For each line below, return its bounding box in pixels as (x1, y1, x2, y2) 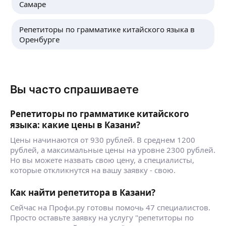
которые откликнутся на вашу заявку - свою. (10, 165, 176, 175)
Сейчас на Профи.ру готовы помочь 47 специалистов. (10, 202, 210, 212)
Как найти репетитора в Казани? (10, 187, 155, 198)
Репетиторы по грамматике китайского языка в (19, 24, 195, 34)
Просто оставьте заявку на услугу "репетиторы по (10, 212, 194, 222)
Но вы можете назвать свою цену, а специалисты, (10, 155, 194, 165)
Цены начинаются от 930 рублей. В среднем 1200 (10, 135, 195, 145)
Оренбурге (19, 34, 60, 44)
